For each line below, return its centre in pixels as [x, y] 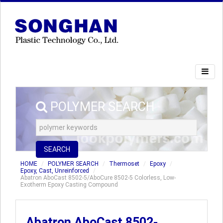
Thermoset [124, 164]
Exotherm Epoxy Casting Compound [69, 185]
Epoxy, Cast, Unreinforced [55, 171]
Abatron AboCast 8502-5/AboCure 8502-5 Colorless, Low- [98, 178]
